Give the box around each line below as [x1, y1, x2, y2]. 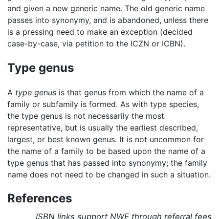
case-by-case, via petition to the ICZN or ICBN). [7, 38, 185, 48]
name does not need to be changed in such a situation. [7, 169, 211, 179]
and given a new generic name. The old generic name [7, 3, 205, 13]
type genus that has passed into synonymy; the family [7, 157, 207, 168]
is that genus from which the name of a [56, 87, 204, 97]
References [7, 191, 72, 206]
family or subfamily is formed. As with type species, [7, 99, 199, 109]
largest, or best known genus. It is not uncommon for [7, 134, 204, 144]
